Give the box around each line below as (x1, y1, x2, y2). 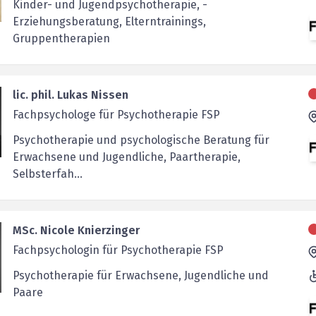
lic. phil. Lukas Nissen (12, 88, 128, 102)
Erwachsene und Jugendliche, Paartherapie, (12, 150, 241, 164)
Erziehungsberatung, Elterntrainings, (12, 15, 206, 28)
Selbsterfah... (12, 167, 83, 181)
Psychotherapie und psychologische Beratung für (12, 133, 269, 147)
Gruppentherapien (12, 32, 110, 45)
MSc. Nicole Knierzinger (12, 224, 140, 237)
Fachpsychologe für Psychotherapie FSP (12, 108, 220, 121)
